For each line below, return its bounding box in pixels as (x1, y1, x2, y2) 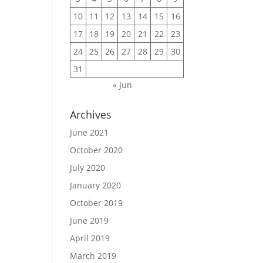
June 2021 (70, 127, 109, 138)
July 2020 (70, 162, 106, 173)
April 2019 (70, 232, 110, 244)
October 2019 (70, 197, 123, 208)
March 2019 (70, 250, 117, 261)
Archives (70, 107, 112, 122)
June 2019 (70, 215, 109, 226)
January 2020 (70, 180, 122, 191)
